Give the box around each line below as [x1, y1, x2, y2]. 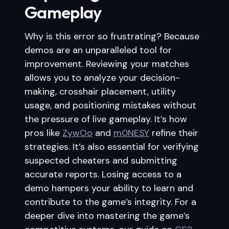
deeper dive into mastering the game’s [25, 210, 190, 222]
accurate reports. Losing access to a [25, 168, 181, 180]
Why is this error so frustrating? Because [25, 30, 199, 42]
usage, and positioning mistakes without [25, 99, 196, 111]
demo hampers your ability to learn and [25, 182, 193, 194]
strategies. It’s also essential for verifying [25, 141, 199, 153]
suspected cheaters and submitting [25, 154, 177, 167]
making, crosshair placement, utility [25, 85, 176, 98]
